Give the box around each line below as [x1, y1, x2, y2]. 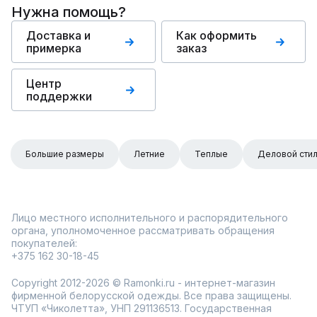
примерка [26, 41, 81, 55]
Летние [134, 149, 165, 159]
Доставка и [26, 28, 91, 42]
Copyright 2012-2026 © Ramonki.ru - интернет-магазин [11, 277, 275, 289]
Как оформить [176, 28, 257, 42]
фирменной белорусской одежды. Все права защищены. [11, 289, 292, 301]
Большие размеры [25, 149, 104, 159]
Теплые [195, 149, 228, 159]
